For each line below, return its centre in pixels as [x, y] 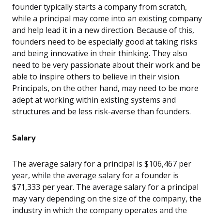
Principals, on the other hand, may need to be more [105, 88]
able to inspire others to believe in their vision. [96, 77]
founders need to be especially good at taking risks [105, 42]
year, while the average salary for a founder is [95, 176]
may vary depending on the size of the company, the [107, 199]
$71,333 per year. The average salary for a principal [105, 187]
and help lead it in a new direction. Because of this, [103, 30]
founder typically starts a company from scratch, [100, 7]
